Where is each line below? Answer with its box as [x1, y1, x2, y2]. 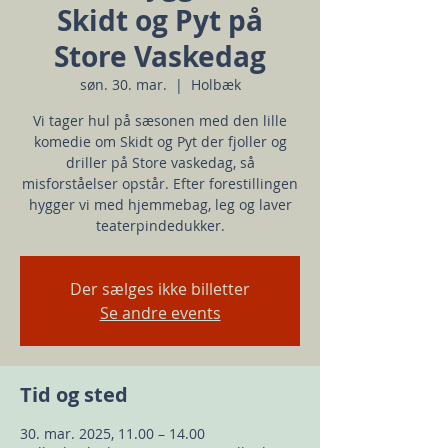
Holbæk [190, 74, 241, 94]
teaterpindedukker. [95, 215, 225, 235]
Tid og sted [20, 380, 128, 408]
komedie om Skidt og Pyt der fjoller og [33, 131, 287, 151]
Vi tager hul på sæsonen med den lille [33, 110, 287, 130]
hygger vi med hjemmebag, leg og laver [28, 194, 292, 214]
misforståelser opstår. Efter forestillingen [22, 173, 298, 193]
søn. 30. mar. [79, 74, 167, 94]
